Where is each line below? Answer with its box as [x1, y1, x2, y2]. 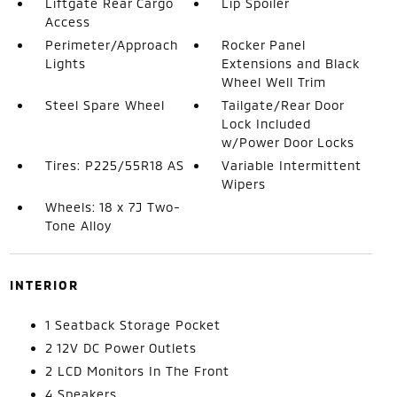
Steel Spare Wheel [44, 97, 165, 113]
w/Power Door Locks [222, 134, 355, 150]
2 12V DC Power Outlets [44, 339, 197, 355]
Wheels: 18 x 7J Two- [44, 198, 181, 214]
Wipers [222, 175, 267, 191]
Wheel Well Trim [222, 74, 327, 90]
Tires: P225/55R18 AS [44, 157, 184, 173]
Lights [44, 55, 86, 71]
